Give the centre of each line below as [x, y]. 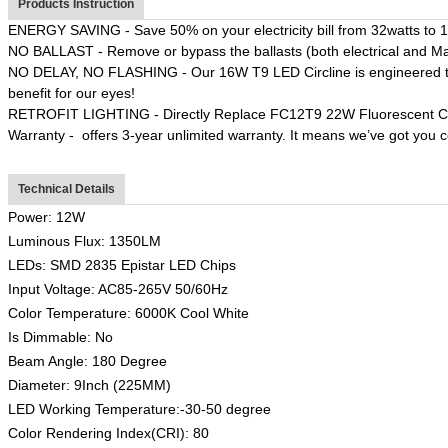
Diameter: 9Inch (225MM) [89, 384]
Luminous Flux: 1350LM [84, 240]
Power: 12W [46, 216]
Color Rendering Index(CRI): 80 [108, 432]
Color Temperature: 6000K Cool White [130, 312]
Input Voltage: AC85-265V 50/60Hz [118, 288]
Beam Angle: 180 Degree [87, 360]
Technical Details [66, 188]
